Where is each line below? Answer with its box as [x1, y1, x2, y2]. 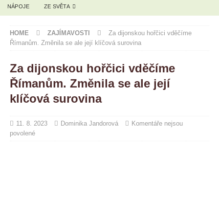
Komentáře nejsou [131, 119, 183, 127]
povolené [10, 129, 35, 137]
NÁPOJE [7, 3, 30, 9]
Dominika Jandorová [61, 119, 118, 127]
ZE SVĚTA [44, 3, 70, 9]
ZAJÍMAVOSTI [47, 29, 90, 37]
